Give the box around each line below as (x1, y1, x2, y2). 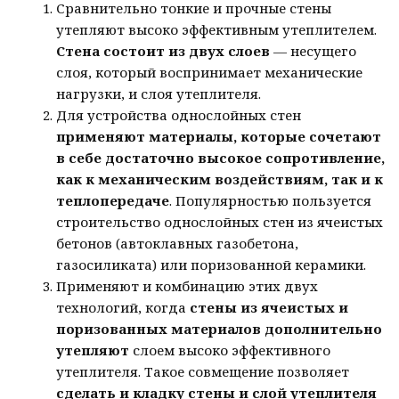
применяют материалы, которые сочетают (56, 126, 382, 145)
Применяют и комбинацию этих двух (56, 276, 319, 295)
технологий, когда (56, 297, 191, 316)
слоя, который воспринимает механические (56, 62, 363, 81)
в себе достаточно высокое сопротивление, (56, 148, 386, 167)
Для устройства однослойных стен (56, 105, 302, 124)
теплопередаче (56, 191, 170, 209)
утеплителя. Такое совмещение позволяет (56, 362, 350, 380)
